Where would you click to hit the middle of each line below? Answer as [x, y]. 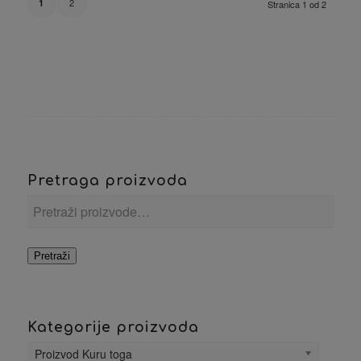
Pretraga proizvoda [107, 181]
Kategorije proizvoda [113, 328]
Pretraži [52, 256]
